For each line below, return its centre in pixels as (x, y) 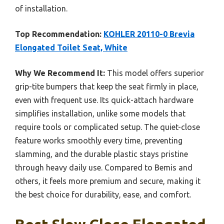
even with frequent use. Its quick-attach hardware (104, 100)
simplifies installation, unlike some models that (100, 114)
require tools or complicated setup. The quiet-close (107, 127)
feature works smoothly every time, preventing (99, 141)
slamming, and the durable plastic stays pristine (101, 154)
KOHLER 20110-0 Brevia (149, 34)
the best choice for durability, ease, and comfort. (103, 195)
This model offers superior (154, 73)
